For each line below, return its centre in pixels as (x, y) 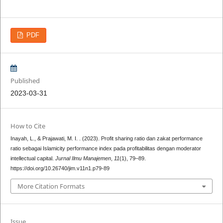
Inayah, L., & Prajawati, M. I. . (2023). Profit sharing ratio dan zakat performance (106, 139)
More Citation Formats (51, 186)
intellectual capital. (33, 159)
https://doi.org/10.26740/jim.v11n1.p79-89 (60, 168)
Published (25, 81)
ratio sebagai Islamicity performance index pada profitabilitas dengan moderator (106, 149)
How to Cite (28, 126)
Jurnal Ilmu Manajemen (83, 159)
